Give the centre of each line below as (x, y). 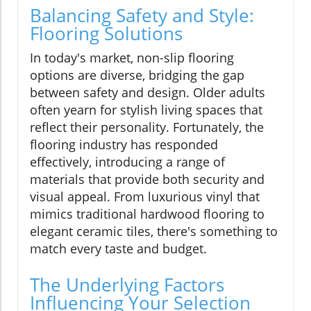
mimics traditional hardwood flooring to (147, 213)
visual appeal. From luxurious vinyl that (145, 196)
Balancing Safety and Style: (142, 15)
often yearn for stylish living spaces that (146, 109)
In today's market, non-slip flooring (132, 57)
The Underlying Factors (127, 284)
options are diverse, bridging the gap (137, 75)
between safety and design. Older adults (148, 92)
